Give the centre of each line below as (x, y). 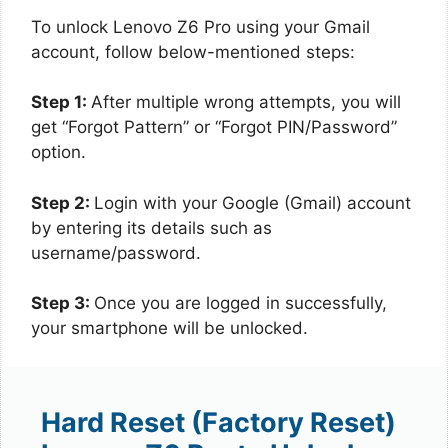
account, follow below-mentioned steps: (193, 51)
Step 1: (61, 102)
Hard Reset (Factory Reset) (218, 422)
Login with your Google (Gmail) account (252, 202)
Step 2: (62, 202)
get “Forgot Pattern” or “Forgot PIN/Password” (214, 127)
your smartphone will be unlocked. (169, 328)
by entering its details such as (151, 227)
